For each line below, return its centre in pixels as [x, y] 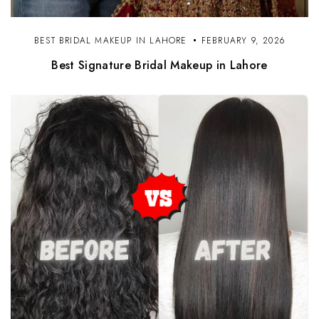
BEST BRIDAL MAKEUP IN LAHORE [110, 40]
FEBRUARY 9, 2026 [243, 40]
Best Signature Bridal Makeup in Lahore [159, 65]
